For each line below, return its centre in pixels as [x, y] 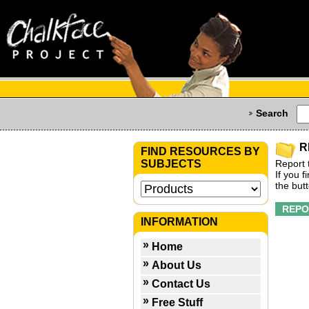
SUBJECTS [171, 164]
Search [272, 113]
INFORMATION [179, 222]
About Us [177, 265]
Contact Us [181, 284]
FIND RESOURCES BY [200, 151]
